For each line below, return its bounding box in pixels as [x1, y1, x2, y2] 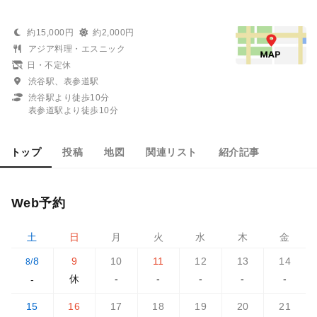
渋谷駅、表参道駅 [28, 76, 99, 86]
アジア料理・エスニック [28, 43, 126, 54]
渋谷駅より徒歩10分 [28, 92, 110, 103]
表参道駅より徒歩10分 [28, 105, 119, 115]
